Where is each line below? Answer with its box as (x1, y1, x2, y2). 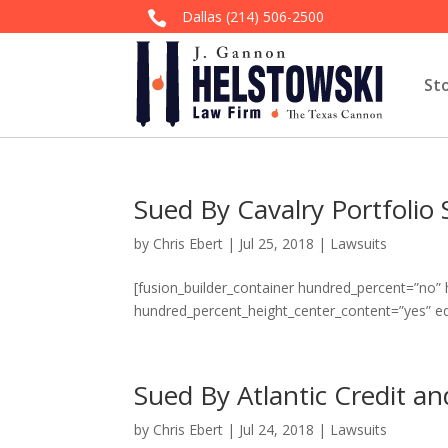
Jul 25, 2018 (239, 234, 315, 253)
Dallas (181, 7, 226, 26)
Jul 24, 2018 (239, 420, 315, 439)
